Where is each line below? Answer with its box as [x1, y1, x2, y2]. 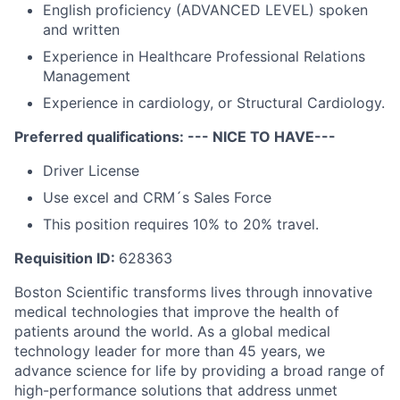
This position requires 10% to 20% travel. [43, 215, 319, 233]
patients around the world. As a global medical [14, 322, 330, 340]
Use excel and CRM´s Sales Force [43, 188, 271, 206]
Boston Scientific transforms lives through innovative [14, 283, 372, 301]
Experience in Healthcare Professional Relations [43, 47, 365, 65]
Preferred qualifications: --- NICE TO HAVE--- [14, 128, 336, 146]
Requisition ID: [14, 249, 119, 267]
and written [43, 21, 120, 38]
